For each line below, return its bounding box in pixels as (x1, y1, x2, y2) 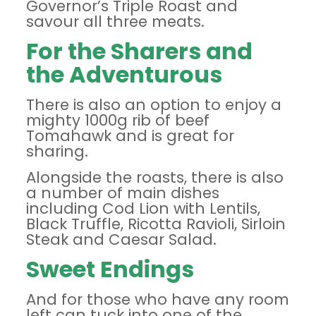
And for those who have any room (25, 289, 289, 310)
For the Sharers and (25, 35, 253, 67)
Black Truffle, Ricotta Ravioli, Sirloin (25, 214, 286, 234)
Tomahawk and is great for (25, 126, 234, 146)
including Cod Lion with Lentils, (25, 198, 260, 219)
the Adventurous (25, 59, 222, 90)
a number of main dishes (25, 183, 219, 203)
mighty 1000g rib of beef (25, 110, 209, 130)
